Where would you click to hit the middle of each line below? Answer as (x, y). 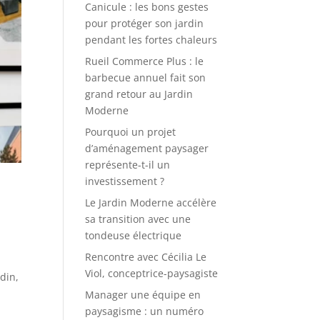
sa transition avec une (138, 219)
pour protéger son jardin (145, 23)
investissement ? (125, 181)
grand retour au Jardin (139, 94)
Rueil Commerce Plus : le (145, 61)
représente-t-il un (128, 165)
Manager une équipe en (143, 295)
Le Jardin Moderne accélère (151, 202)
